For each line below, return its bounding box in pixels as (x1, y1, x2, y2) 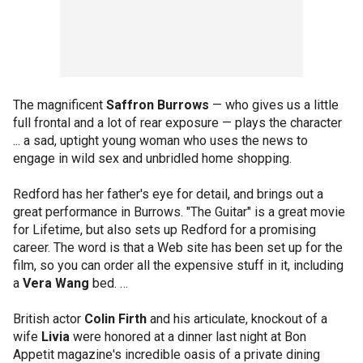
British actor (13, 311, 84, 327)
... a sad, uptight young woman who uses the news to (13, 133, 308, 148)
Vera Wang (23, 275, 89, 291)
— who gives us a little (209, 97, 339, 113)
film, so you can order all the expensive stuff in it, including (13, 258, 344, 273)
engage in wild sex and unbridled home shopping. (13, 151, 292, 166)
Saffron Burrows (106, 97, 209, 113)
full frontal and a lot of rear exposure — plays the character (13, 115, 342, 130)
